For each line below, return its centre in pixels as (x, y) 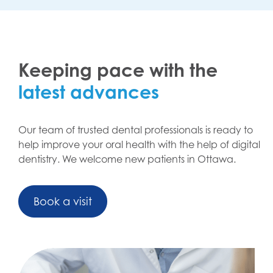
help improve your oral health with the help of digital (139, 145)
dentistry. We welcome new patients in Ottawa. (127, 159)
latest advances (89, 92)
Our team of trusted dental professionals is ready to (136, 130)
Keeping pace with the (118, 70)
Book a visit (62, 202)
